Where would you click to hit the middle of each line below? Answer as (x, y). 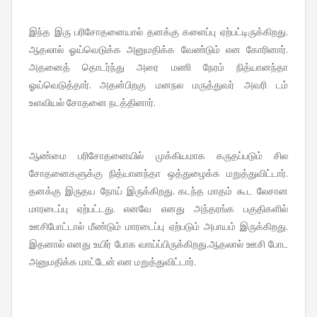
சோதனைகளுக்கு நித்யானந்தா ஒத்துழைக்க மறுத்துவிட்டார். (158, 173)
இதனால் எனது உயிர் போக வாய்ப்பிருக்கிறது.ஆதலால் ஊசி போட (158, 244)
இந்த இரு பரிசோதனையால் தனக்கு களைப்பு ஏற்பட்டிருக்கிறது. (158, 32)
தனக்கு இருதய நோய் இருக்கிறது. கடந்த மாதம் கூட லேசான (158, 191)
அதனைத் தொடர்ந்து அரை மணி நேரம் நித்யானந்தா (158, 67)
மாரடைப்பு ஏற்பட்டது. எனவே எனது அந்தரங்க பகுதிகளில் (158, 209)
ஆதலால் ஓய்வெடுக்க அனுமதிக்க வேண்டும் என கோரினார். (158, 50)
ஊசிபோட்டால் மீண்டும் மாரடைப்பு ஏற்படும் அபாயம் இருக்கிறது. (158, 226)
